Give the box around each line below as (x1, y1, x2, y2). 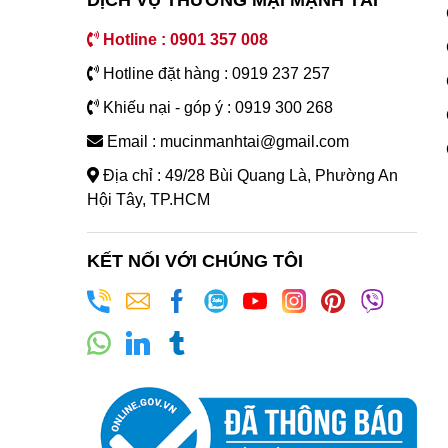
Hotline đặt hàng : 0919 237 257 (99, 65, 330, 83)
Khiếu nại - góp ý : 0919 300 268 (99, 99, 333, 117)
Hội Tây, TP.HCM (87, 191, 210, 209)
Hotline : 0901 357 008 (99, 31, 268, 49)
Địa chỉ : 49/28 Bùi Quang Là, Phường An (99, 167, 398, 185)
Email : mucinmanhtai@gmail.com (103, 133, 349, 151)
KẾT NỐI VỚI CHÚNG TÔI (87, 251, 303, 272)
